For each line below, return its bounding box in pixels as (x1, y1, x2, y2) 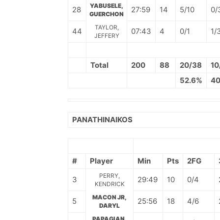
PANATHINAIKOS (72, 115, 133, 124)
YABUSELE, (90, 2, 123, 9)
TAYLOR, (94, 24, 119, 31)
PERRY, (99, 172, 120, 179)
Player (90, 156, 113, 165)
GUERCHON (89, 10, 124, 18)
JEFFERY (94, 32, 119, 39)
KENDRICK (94, 180, 125, 188)
